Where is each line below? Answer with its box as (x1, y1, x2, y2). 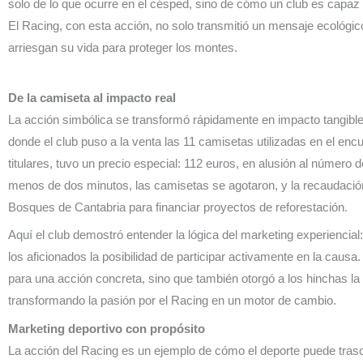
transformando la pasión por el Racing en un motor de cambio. (8, 293, 336, 308)
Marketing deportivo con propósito (8, 321, 205, 335)
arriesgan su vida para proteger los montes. (8, 41, 237, 55)
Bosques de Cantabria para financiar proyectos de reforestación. (8, 199, 348, 214)
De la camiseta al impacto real (8, 90, 176, 105)
